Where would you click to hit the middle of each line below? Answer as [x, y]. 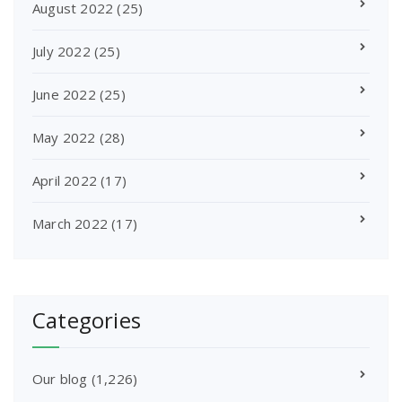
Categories [87, 320]
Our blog [60, 379]
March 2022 [70, 223]
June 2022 [64, 94]
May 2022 [64, 137]
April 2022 [65, 180]
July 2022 [61, 51]
